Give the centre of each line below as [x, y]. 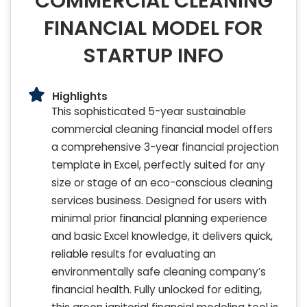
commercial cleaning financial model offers [162, 130]
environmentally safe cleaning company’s [159, 272]
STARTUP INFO [153, 55]
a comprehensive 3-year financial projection [165, 147]
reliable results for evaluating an [134, 254]
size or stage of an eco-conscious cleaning [162, 183]
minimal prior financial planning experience [159, 219]
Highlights [80, 96]
